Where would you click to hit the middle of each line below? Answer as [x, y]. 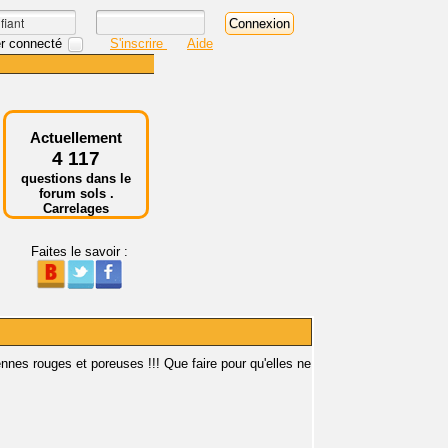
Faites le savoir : [79, 251]
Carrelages [76, 208]
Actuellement [76, 137]
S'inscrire [138, 43]
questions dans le [76, 178]
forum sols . [76, 193]
